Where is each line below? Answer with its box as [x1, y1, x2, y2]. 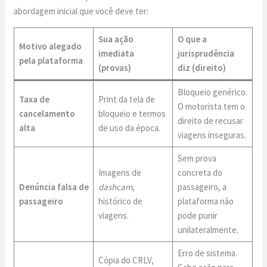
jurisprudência [177, 47, 234, 59]
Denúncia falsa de [18, 181, 89, 193]
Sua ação [98, 33, 133, 45]
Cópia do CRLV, [98, 254, 154, 266]
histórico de [98, 195, 142, 207]
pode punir [177, 209, 218, 221]
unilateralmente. [177, 223, 238, 235]
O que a [177, 33, 207, 45]
